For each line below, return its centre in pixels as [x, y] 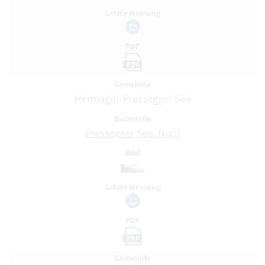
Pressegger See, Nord [132, 133]
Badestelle [132, 118]
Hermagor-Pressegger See [132, 98]
